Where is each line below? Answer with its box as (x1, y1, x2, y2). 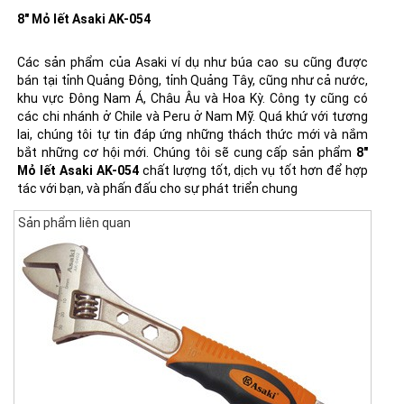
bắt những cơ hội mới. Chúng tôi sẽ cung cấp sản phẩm (17, 144, 356, 160)
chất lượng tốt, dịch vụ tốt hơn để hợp (138, 162, 368, 178)
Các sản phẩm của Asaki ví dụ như (17, 54, 232, 69)
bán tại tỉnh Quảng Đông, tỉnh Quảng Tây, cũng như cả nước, (17, 72, 368, 87)
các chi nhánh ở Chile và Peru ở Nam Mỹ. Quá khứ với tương (17, 108, 368, 124)
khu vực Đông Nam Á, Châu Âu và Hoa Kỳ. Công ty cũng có (17, 90, 368, 106)
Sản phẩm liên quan (18, 215, 132, 230)
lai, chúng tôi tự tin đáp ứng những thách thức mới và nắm (17, 126, 368, 142)
